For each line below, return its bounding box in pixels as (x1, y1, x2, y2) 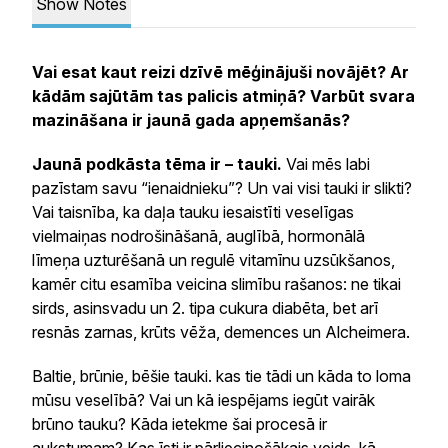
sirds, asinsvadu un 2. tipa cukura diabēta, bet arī (32, 298, 378, 318)
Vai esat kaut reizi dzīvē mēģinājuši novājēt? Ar (32, 62, 409, 82)
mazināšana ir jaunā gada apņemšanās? (32, 110, 350, 130)
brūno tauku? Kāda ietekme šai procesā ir (32, 414, 327, 434)
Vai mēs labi (282, 154, 370, 174)
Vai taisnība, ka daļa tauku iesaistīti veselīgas (32, 202, 354, 222)
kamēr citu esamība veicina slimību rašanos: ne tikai (32, 274, 401, 294)
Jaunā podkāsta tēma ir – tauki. (32, 154, 282, 174)
